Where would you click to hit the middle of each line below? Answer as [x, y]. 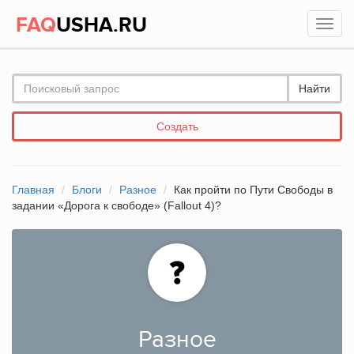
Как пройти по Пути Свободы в [253, 190]
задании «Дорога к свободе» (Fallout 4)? [117, 205]
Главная [33, 190]
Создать [177, 126]
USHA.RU [102, 25]
